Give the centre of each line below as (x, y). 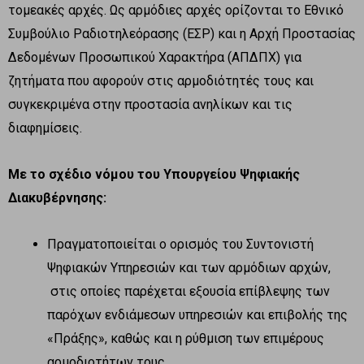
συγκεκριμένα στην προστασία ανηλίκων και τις (150, 104)
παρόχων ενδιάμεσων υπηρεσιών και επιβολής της (197, 314)
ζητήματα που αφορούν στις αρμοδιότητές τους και (161, 80)
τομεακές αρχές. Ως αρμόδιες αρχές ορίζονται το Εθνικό (176, 10)
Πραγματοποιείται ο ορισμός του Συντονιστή (180, 244)
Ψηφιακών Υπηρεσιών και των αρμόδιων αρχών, (189, 267)
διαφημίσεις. (45, 128)
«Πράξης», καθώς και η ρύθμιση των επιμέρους (186, 338)
